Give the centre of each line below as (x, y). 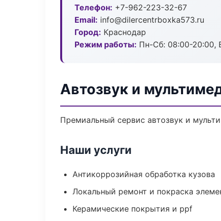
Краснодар (124, 32)
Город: (88, 32)
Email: (86, 20)
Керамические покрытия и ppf (132, 209)
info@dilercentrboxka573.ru (151, 20)
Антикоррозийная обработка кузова (144, 174)
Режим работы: (106, 44)
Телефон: (93, 7)
